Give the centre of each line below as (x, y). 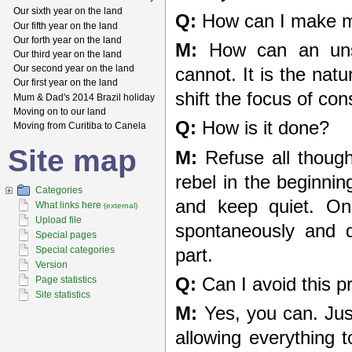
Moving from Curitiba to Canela (80, 125)
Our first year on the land (66, 83)
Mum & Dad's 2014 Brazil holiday (84, 97)
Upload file (59, 220)
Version (51, 264)
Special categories (75, 249)
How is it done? (263, 128)
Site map (72, 161)
